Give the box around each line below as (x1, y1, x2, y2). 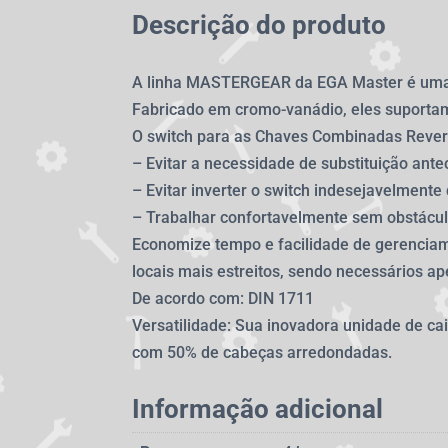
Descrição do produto (132, 10, 386, 41)
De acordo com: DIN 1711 (132, 289, 314, 309)
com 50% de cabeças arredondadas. (132, 343, 392, 363)
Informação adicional (132, 393, 383, 424)
